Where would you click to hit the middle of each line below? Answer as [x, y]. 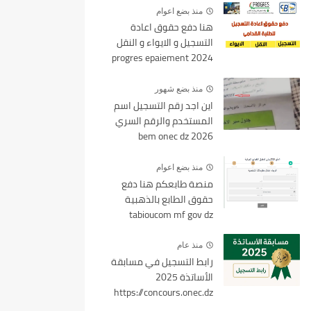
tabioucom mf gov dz [171, 214]
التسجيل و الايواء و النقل [165, 43]
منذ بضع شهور [179, 89]
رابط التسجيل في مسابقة [162, 262]
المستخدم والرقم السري [164, 120]
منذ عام [190, 245]
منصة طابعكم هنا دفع [167, 184]
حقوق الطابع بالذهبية [169, 199]
